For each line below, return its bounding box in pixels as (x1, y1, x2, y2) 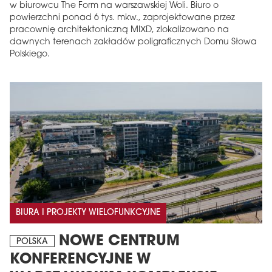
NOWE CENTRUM (55, 234, 180, 249)
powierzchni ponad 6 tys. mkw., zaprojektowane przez (10, 13, 235, 22)
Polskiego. (10, 49, 50, 59)
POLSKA (16, 237, 48, 246)
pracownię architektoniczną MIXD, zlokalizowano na (10, 25, 229, 35)
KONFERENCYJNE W (10, 252, 151, 267)
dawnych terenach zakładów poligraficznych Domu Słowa (10, 37, 257, 47)
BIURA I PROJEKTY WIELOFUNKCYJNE (16, 208, 160, 217)
